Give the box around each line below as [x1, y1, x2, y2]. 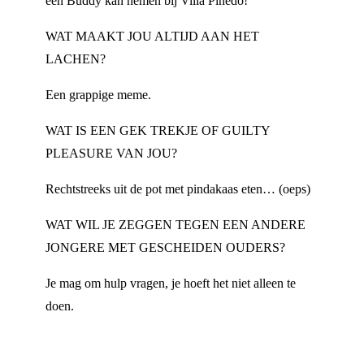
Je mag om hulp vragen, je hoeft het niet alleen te [45, 276, 296, 290]
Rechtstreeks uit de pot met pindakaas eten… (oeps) [45, 182, 310, 196]
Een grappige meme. [45, 88, 151, 102]
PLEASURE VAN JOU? [45, 146, 177, 160]
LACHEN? [45, 52, 106, 66]
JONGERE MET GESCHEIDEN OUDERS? [45, 240, 285, 254]
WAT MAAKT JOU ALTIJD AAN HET [45, 29, 259, 43]
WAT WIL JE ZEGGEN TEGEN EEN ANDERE [45, 218, 305, 232]
